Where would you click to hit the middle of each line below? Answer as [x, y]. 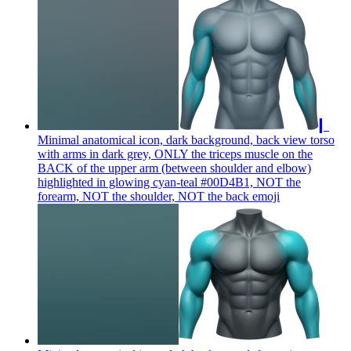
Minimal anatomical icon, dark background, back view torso [186, 139]
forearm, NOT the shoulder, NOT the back [143, 196]
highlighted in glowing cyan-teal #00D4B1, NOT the [169, 182]
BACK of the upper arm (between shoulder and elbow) [174, 168]
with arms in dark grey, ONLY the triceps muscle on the [175, 154]
